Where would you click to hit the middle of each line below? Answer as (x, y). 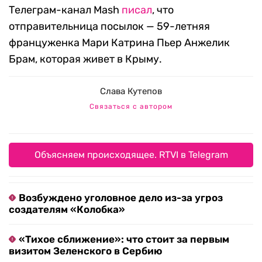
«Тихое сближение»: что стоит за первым (124, 239)
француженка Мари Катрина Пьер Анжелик (119, 43)
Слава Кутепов (131, 91)
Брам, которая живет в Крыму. (85, 59)
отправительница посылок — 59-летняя (109, 26)
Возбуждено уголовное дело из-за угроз (121, 198)
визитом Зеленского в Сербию (85, 251)
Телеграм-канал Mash (65, 10)
